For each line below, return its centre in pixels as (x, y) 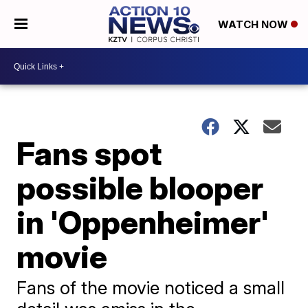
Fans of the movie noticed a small (151, 288)
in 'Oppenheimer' (143, 222)
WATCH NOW (254, 25)
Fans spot (89, 153)
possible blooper (140, 188)
